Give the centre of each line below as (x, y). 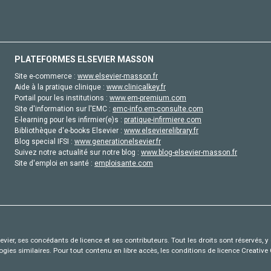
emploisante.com (124, 163)
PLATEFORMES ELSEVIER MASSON (84, 59)
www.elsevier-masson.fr (118, 76)
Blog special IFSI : (44, 141)
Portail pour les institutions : (62, 98)
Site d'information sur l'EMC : (64, 109)
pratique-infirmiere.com (163, 119)
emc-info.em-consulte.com (158, 109)
